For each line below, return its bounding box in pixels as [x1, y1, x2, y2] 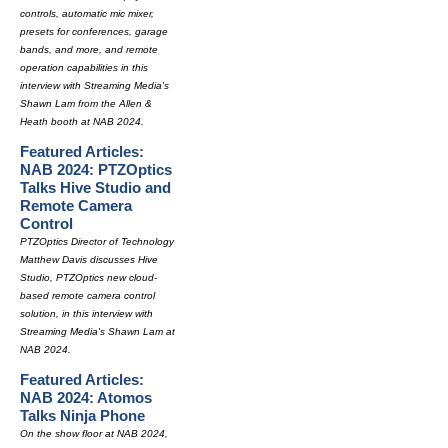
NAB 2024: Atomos [20, 389, 152, 406]
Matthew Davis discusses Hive [20, 254, 158, 265]
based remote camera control [20, 290, 155, 301]
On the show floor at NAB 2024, [20, 428, 168, 439]
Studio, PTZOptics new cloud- [20, 272, 157, 283]
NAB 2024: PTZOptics [20, 161, 172, 178]
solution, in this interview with [20, 308, 153, 319]
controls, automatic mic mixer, [20, 8, 154, 19]
